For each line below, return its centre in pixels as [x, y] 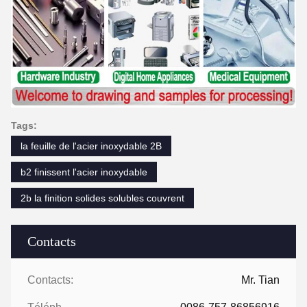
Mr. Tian [260, 280]
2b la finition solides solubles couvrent [102, 198]
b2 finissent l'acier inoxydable [84, 172]
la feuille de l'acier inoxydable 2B [91, 146]
